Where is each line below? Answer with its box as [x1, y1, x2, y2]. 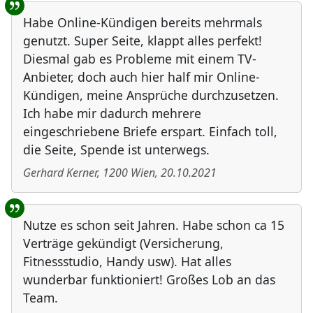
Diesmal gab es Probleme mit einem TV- [23, 50, 256, 68]
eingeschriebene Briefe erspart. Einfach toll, [23, 123, 277, 140]
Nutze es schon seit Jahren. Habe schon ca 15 [23, 217, 284, 234]
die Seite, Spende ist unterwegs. [23, 141, 210, 159]
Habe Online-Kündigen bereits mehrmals [23, 14, 262, 31]
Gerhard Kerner [23, 165, 97, 181]
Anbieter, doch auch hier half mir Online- [23, 68, 260, 86]
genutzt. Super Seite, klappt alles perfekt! [23, 32, 262, 50]
